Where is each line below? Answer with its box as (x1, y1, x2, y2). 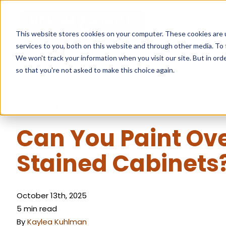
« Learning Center (17, 100, 89, 112)
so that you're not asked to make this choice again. (15, 65, 175, 74)
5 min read (17, 203, 58, 214)
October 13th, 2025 (17, 190, 87, 201)
